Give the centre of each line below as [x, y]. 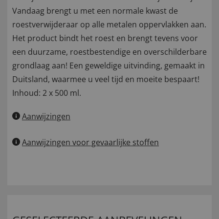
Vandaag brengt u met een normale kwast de [95, 11]
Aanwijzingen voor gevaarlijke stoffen [90, 142]
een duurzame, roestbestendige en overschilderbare [109, 52]
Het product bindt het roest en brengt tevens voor [105, 38]
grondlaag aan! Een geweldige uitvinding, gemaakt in [109, 66]
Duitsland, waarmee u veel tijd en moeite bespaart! [106, 79]
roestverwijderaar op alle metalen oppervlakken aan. [109, 25]
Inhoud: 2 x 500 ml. [47, 93]
